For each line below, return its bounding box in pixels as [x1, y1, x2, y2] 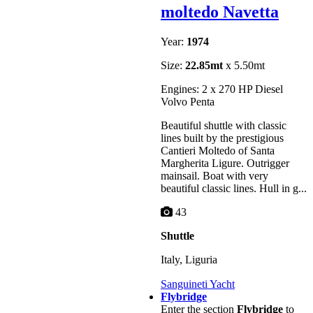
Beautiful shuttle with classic [161, 119, 286, 131]
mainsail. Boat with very [161, 169, 268, 182]
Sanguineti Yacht [161, 278, 235, 291]
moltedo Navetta [161, 3, 279, 22]
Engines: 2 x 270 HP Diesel [161, 82, 283, 95]
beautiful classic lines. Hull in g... [161, 182, 307, 194]
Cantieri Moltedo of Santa [161, 144, 275, 156]
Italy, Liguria [161, 253, 217, 265]
